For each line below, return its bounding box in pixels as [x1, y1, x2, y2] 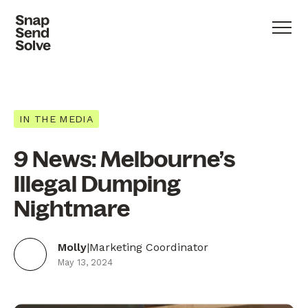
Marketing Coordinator [89, 241, 208, 254]
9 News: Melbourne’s [14, 146, 235, 172]
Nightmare [14, 196, 130, 221]
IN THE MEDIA [19, 113, 93, 125]
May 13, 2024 [58, 257, 113, 268]
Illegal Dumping [14, 171, 181, 197]
